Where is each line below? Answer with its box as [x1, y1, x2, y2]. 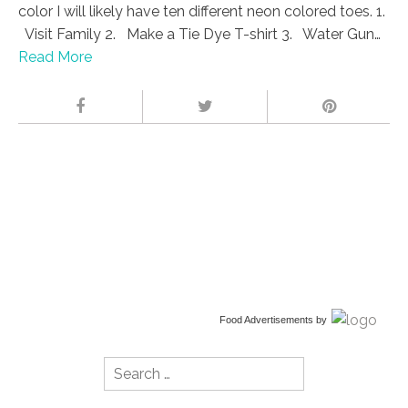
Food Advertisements [219, 313, 313, 325]
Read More [18, 47, 92, 66]
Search [103, 358, 149, 376]
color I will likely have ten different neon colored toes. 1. [18, 2, 385, 20]
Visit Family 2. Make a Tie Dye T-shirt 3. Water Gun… [18, 25, 381, 43]
